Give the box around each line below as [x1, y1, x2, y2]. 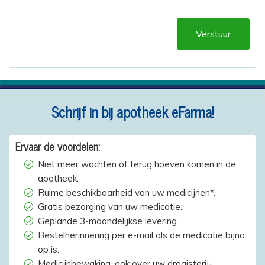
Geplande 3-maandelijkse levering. [37, 215, 179, 227]
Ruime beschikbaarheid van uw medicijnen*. [37, 186, 215, 198]
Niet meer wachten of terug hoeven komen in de [37, 158, 236, 170]
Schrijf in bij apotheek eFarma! [51, 99, 214, 123]
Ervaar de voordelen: [15, 137, 100, 155]
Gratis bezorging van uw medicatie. [37, 201, 182, 212]
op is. [37, 243, 59, 255]
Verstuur [196, 28, 231, 40]
